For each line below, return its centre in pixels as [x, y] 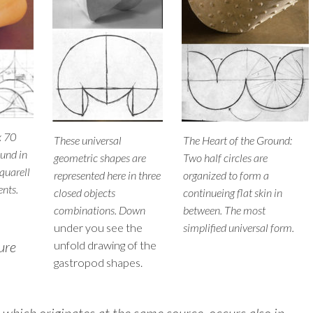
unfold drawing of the [105, 245]
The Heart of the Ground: [238, 140]
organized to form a [226, 175]
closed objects [84, 193]
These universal [87, 140]
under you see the [98, 228]
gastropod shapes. [98, 263]
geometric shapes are [100, 158]
